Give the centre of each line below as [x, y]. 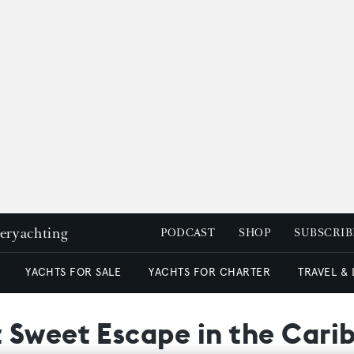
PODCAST [188, 233]
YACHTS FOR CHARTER [210, 272]
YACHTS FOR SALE [73, 272]
